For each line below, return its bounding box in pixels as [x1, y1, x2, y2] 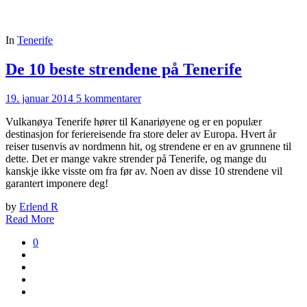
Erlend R [19, 200, 58, 212]
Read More [5, 212, 54, 225]
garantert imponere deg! [5, 177, 108, 189]
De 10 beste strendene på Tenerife [5, 60, 242, 78]
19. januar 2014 [5, 92, 73, 104]
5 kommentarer [76, 92, 141, 104]
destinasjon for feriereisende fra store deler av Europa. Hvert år [5, 127, 276, 140]
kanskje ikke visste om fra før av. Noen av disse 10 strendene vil [5, 164, 282, 177]
